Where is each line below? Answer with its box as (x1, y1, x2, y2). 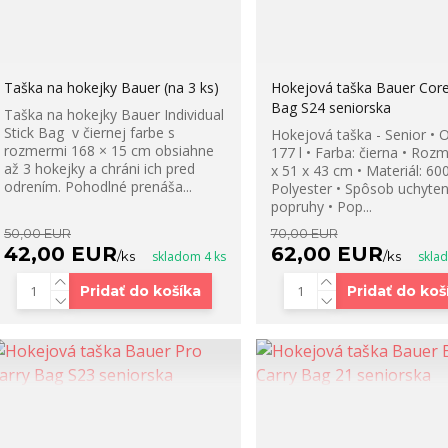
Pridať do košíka (80, 282, 202, 301)
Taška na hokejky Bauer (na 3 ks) (3, 78, 219, 98)
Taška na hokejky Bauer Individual (3, 105, 224, 125)
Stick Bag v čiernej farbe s (3, 123, 175, 143)
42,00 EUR (3, 242, 117, 267)
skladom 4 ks (151, 248, 226, 266)
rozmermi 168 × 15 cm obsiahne (3, 141, 214, 161)
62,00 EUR (270, 242, 383, 267)
